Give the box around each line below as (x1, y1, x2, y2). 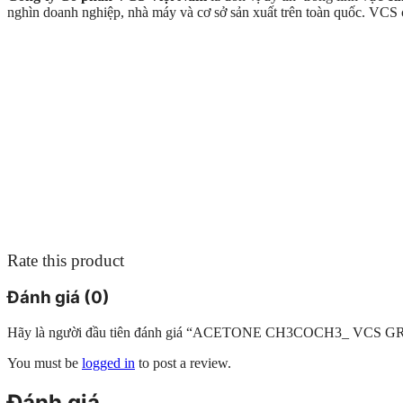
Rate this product (7, 250, 124, 270)
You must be (7, 355, 82, 372)
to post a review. (135, 355, 231, 372)
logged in (82, 355, 135, 372)
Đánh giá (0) (7, 287, 110, 309)
